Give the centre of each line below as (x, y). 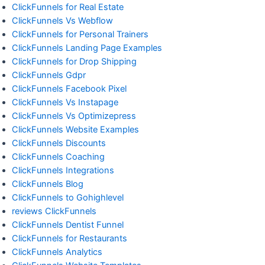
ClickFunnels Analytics (57, 252)
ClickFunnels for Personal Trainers (80, 34)
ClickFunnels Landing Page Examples (87, 48)
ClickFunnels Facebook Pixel (69, 88)
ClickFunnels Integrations (63, 170)
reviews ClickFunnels (54, 211)
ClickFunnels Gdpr (49, 75)
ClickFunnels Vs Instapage (65, 102)
